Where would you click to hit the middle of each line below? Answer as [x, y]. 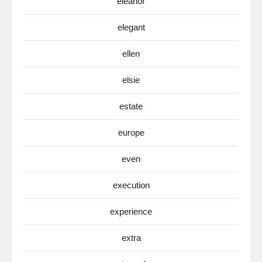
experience [131, 211]
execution [131, 185]
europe [131, 132]
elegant [131, 27]
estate [131, 106]
